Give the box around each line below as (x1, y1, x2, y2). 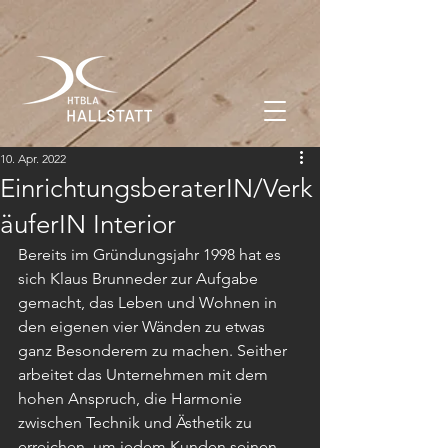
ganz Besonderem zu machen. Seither (18, 341, 291, 360)
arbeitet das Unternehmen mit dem (18, 365, 272, 384)
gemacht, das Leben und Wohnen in (18, 293, 281, 312)
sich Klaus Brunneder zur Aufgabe (18, 269, 262, 288)
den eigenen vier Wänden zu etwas (18, 317, 269, 336)
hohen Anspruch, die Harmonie (18, 389, 246, 408)
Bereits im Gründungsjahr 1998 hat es (18, 245, 285, 264)
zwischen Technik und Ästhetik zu (18, 413, 256, 432)
